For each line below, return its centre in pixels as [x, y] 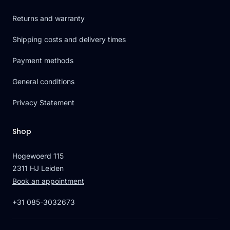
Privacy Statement [43, 103]
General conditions [43, 82]
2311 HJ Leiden [38, 168]
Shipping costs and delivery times [69, 40]
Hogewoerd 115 [38, 156]
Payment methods [43, 61]
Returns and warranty [49, 18]
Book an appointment [48, 181]
